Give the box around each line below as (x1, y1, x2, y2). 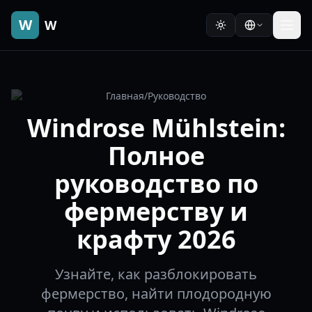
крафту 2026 (76, 222, 236, 256)
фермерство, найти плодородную (40, 284, 272, 303)
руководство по (54, 166, 258, 201)
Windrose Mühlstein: (26, 111, 286, 145)
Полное (107, 139, 205, 173)
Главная (106, 89, 144, 102)
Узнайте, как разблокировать (55, 265, 257, 283)
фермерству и (64, 194, 248, 228)
